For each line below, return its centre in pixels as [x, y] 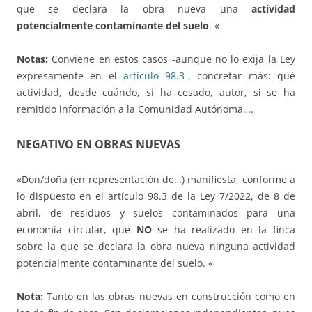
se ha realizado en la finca [224, 229]
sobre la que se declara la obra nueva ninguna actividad [156, 246]
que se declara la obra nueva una [134, 8]
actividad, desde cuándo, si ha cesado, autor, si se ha [156, 92]
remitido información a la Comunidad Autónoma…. [135, 109]
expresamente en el [70, 75]
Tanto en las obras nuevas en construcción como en [169, 296]
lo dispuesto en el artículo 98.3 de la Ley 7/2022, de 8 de [156, 196]
